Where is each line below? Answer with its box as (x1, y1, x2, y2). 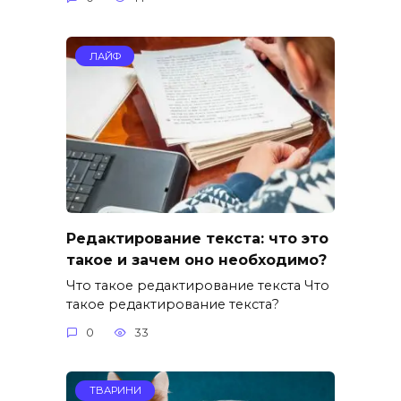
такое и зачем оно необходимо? (66, 251, 327, 269)
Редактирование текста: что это (66, 229, 328, 247)
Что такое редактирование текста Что (66, 277, 329, 294)
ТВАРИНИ (89, 384, 141, 397)
